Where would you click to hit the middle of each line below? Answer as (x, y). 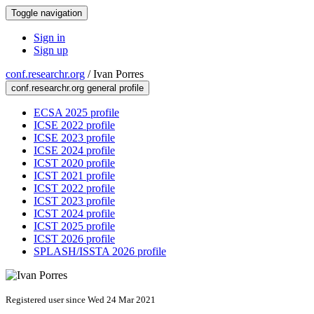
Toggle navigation (47, 13)
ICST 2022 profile (74, 188)
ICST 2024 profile (74, 213)
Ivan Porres (118, 74)
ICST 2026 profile (74, 239)
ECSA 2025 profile (76, 112)
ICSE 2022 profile (74, 125)
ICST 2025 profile (74, 226)
